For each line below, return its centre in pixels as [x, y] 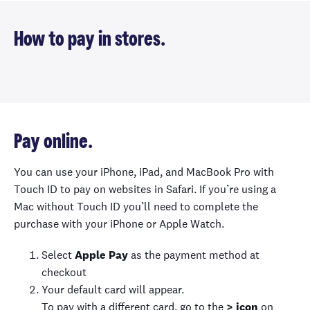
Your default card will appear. [113, 290]
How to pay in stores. [90, 40]
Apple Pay [103, 255]
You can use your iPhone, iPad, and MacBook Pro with [144, 172]
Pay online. [53, 142]
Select [58, 255]
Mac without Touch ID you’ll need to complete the [136, 207]
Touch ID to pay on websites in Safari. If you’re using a [145, 189]
